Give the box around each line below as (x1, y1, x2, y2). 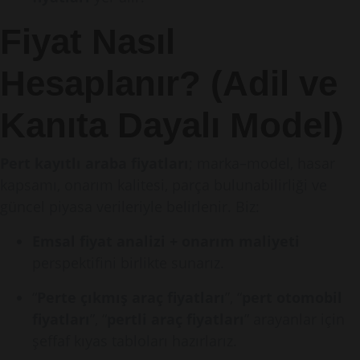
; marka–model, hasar (189, 153, 335, 173)
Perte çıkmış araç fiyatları (37, 288, 225, 307)
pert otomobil (242, 288, 342, 307)
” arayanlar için (244, 309, 345, 329)
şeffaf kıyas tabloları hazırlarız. (32, 331, 237, 350)
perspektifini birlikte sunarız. (32, 253, 224, 272)
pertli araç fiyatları (107, 309, 244, 329)
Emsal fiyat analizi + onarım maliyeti (32, 231, 300, 251)
